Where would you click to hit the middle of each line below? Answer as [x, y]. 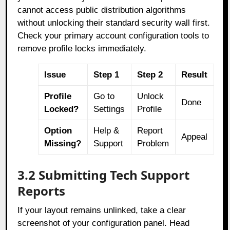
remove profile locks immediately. [82, 48]
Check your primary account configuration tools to [113, 35]
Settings [109, 109]
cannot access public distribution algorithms [102, 10]
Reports [42, 190]
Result [195, 74]
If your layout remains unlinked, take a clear [102, 210]
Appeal [195, 137]
